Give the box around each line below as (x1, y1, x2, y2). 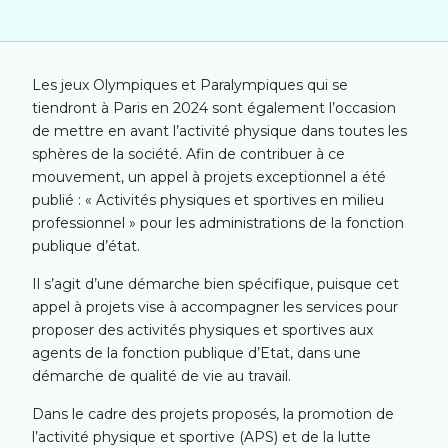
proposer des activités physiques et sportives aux (32, 320, 374, 339)
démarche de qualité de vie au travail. (32, 366, 292, 385)
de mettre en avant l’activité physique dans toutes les (32, 122, 408, 141)
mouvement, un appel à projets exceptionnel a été (32, 168, 387, 187)
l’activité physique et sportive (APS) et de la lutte (32, 427, 372, 446)
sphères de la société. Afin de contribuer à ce (32, 145, 346, 164)
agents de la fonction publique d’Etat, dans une (32, 343, 362, 362)
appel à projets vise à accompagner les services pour (32, 297, 399, 316)
